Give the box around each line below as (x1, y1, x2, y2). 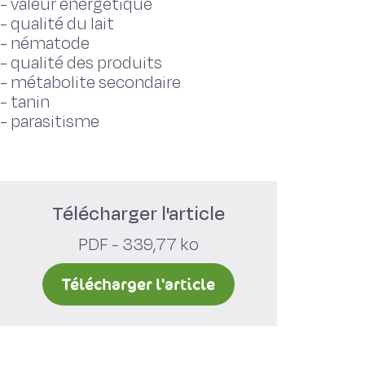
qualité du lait (11, 12, 114, 36)
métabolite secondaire (11, 71, 181, 95)
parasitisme (11, 110, 99, 134)
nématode (11, 32, 90, 55)
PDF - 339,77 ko (78, 233, 199, 257)
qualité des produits (11, 51, 162, 75)
